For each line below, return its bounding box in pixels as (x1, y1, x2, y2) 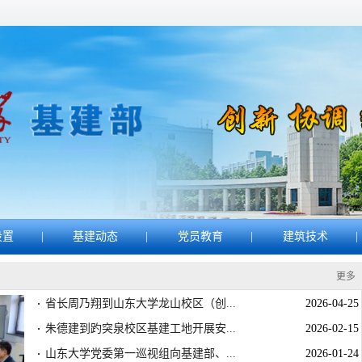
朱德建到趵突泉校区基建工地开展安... (45, 322, 236, 335)
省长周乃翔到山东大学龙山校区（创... (45, 297, 236, 309)
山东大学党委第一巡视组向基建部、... (45, 347, 236, 360)
